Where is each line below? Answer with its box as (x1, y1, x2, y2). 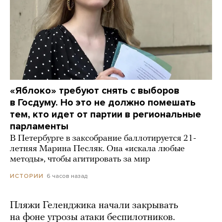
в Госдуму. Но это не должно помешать (10, 97, 196, 109)
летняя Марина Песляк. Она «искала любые (10, 144, 185, 154)
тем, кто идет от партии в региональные (10, 109, 201, 121)
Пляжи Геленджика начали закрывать (10, 201, 178, 211)
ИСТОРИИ (10, 172, 44, 180)
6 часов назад (47, 172, 87, 180)
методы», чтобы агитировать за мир (10, 155, 150, 165)
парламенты (10, 120, 68, 133)
